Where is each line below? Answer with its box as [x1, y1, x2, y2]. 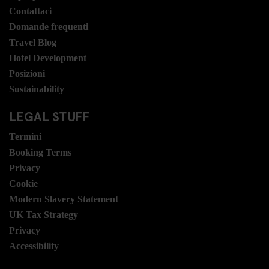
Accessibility [9, 241, 59, 251]
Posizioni [9, 68, 45, 79]
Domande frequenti [9, 22, 88, 32]
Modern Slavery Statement [9, 194, 118, 204]
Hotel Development [9, 53, 86, 63]
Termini [9, 131, 41, 142]
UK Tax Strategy [9, 210, 78, 220]
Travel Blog [9, 37, 56, 47]
